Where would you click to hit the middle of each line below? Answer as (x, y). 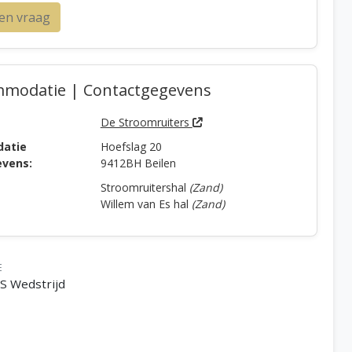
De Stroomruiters (146, 122)
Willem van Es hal (146, 204)
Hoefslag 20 (131, 147)
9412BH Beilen (138, 163)
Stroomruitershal (145, 187)
